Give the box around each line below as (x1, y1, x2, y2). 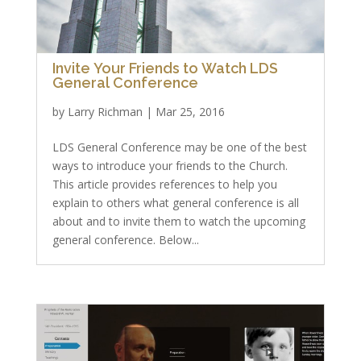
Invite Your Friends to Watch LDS (52, 60, 278, 77)
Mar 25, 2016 (155, 104, 225, 119)
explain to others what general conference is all (52, 195, 299, 210)
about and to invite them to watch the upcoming (52, 214, 305, 229)
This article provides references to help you (52, 176, 277, 192)
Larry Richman (67, 104, 143, 119)
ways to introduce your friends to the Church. (52, 158, 288, 173)
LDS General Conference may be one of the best (52, 139, 307, 155)
